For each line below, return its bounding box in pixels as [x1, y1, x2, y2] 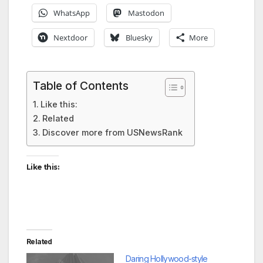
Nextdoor [53, 32, 87, 43]
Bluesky [126, 32, 153, 43]
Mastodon [128, 7, 164, 18]
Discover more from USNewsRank [42, 127, 183, 137]
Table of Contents [33, 78, 129, 93]
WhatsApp [53, 7, 90, 18]
